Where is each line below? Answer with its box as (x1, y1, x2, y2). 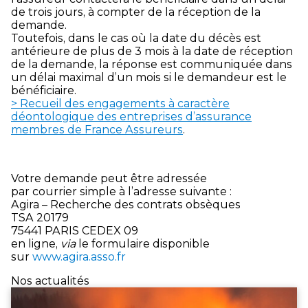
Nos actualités (11, 274, 89, 287)
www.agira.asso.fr (32, 250, 126, 263)
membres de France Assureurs (11, 122, 183, 136)
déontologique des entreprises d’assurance (11, 109, 252, 123)
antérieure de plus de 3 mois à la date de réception (11, 44, 293, 58)
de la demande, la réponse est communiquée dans (11, 57, 292, 71)
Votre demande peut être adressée (11, 171, 207, 185)
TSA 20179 (11, 210, 69, 224)
